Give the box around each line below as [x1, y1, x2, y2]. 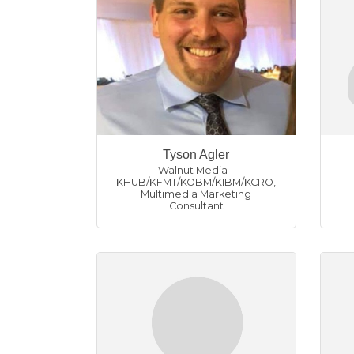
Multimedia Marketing [141, 188, 252, 201]
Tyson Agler [163, 148, 230, 162]
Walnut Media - [158, 164, 235, 177]
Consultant [168, 200, 224, 213]
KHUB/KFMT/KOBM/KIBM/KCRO [116, 176, 274, 189]
